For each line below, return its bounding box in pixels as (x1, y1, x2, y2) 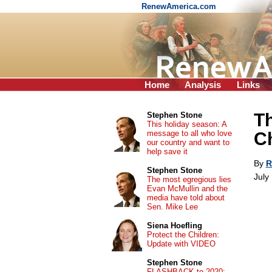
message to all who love (146, 129, 232, 138)
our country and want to (146, 138, 229, 147)
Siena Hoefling (146, 221, 202, 230)
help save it (146, 147, 188, 156)
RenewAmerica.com (141, 2, 219, 11)
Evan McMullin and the (146, 184, 228, 193)
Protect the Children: (146, 230, 219, 239)
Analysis (185, 80, 221, 90)
